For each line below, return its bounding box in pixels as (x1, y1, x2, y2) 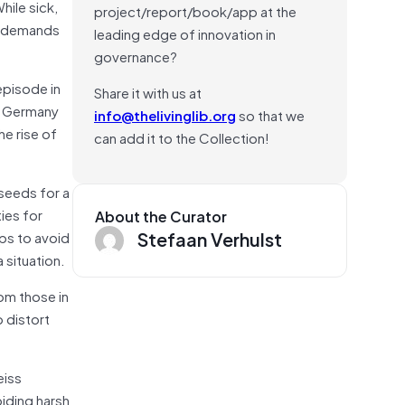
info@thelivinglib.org (94, 103, 236, 126)
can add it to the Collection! (94, 126, 269, 148)
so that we (236, 103, 305, 126)
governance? (94, 44, 177, 67)
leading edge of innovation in (94, 22, 276, 44)
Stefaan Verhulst (137, 223, 282, 253)
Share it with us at (94, 80, 202, 103)
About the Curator (95, 203, 227, 228)
